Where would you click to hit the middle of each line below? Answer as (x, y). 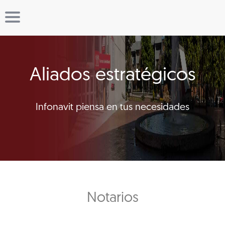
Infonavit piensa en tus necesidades (113, 107)
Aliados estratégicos (113, 75)
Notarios (113, 198)
